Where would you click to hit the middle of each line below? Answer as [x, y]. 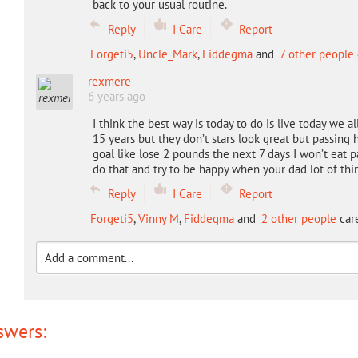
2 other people [298, 219]
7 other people [316, 54]
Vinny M [158, 219]
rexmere [109, 81]
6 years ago [116, 96]
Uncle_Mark [167, 54]
